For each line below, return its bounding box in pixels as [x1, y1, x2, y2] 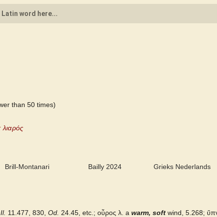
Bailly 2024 [88, 163, 122, 170]
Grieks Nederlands [154, 163, 211, 170]
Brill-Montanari [5, 163, 49, 170]
